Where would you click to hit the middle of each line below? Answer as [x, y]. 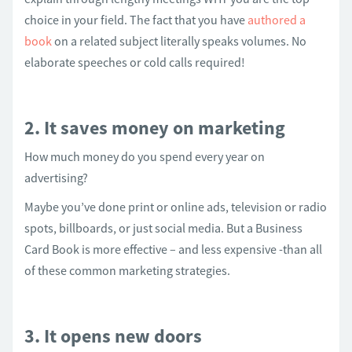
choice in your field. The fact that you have [136, 20]
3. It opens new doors [113, 336]
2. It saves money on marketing [155, 128]
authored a [277, 20]
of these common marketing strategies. [127, 270]
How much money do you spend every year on [145, 156]
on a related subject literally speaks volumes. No [179, 41]
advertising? [56, 178]
